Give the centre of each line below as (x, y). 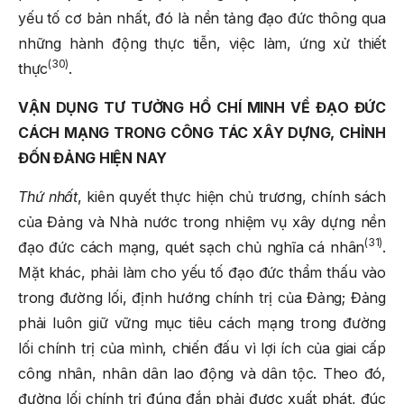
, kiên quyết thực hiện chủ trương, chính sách (231, 196)
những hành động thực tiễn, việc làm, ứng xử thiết (202, 43)
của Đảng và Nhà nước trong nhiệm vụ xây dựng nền (202, 221)
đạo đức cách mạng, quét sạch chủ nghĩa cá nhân (192, 247)
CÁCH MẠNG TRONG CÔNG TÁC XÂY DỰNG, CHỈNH (202, 132)
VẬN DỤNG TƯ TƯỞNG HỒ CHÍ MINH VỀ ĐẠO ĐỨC (202, 107)
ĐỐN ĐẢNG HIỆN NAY (93, 157)
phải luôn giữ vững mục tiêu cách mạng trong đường (202, 322)
